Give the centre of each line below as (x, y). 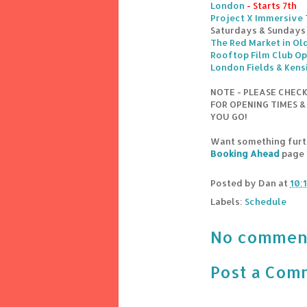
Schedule (266, 202)
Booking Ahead (245, 154)
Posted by (234, 183)
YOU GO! (229, 117)
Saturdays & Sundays (258, 30)
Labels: (228, 202)
